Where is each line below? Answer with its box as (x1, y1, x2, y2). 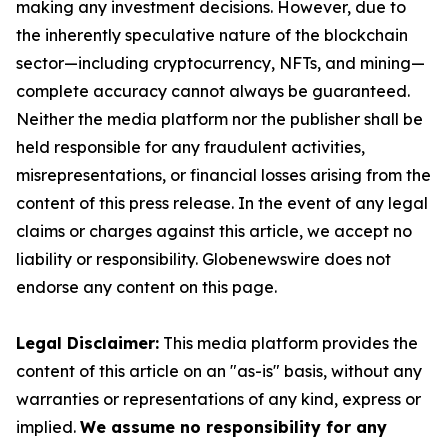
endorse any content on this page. (16, 277, 277, 297)
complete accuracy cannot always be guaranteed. (16, 81, 410, 101)
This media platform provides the (159, 333, 418, 353)
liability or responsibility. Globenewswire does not (16, 249, 391, 269)
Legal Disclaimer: (16, 333, 159, 353)
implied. (16, 417, 80, 437)
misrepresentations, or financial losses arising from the (16, 165, 431, 185)
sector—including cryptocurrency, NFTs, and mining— (16, 53, 425, 73)
